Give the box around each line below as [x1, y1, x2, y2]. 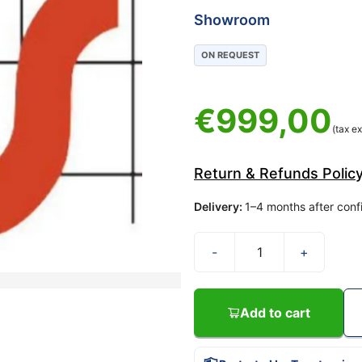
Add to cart [240, 304, 310, 321]
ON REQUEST [201, 49, 259, 61]
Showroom [194, 11, 270, 28]
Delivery [194, 200, 239, 213]
